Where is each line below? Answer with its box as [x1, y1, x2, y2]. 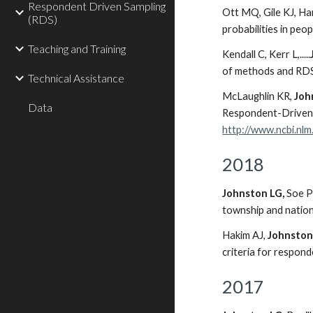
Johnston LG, [222, 187, 287, 199]
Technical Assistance [28, 71, 124, 85]
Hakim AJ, [222, 229, 268, 241]
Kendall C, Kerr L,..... [222, 48, 311, 60]
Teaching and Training [28, 42, 126, 55]
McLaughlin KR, [222, 90, 295, 102]
